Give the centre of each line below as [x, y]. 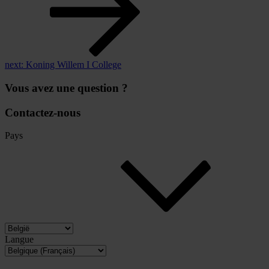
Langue [19, 240]
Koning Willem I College [74, 65]
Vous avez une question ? [66, 88]
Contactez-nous [43, 112]
